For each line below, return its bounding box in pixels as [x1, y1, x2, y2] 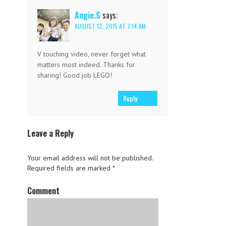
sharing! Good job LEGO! [37, 71, 112, 80]
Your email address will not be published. [27, 153, 153, 163]
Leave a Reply [27, 127, 74, 140]
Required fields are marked [27, 163, 112, 173]
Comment [27, 185, 60, 197]
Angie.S [75, 9, 100, 22]
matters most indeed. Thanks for [37, 60, 135, 70]
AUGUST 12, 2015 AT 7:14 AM [75, 22, 146, 31]
